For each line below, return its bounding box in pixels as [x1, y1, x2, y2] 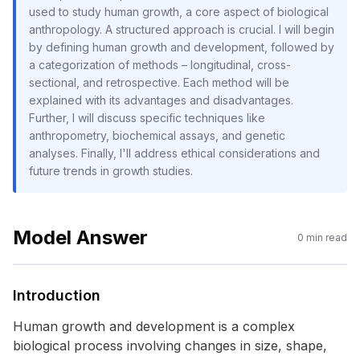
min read [304, 231, 347, 243]
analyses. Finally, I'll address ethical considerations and [29, 146, 320, 160]
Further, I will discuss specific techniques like [29, 111, 265, 125]
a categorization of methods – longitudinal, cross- [29, 58, 291, 72]
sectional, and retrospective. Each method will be [29, 76, 289, 89]
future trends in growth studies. [29, 164, 193, 178]
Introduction [13, 287, 100, 304]
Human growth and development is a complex [13, 318, 295, 334]
